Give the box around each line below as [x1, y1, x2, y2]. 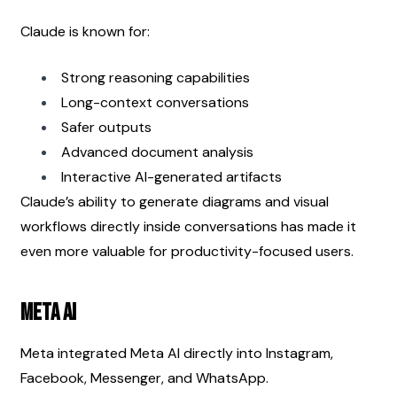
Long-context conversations [61, 92, 249, 112]
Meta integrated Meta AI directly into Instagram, [20, 343, 333, 362]
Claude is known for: [20, 21, 150, 41]
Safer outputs [61, 117, 152, 136]
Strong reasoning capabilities [61, 67, 250, 87]
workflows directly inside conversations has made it [20, 216, 356, 236]
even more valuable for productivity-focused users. [20, 241, 354, 261]
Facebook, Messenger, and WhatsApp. [20, 368, 269, 387]
